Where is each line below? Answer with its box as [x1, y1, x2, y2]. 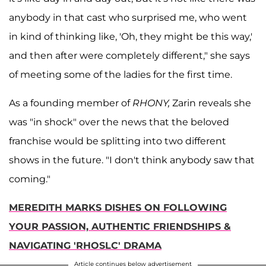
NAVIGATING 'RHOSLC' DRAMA [9, 239, 161, 251]
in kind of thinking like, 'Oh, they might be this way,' [9, 30, 252, 42]
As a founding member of [9, 97, 132, 109]
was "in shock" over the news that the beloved [9, 116, 229, 128]
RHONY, [132, 97, 170, 109]
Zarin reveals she [170, 97, 251, 109]
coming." [9, 173, 50, 185]
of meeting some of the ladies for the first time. [9, 68, 232, 80]
